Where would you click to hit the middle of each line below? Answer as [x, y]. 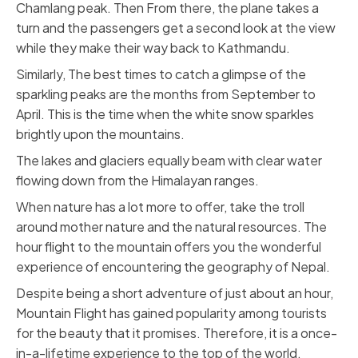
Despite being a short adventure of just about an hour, [175, 293]
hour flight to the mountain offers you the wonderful [169, 247]
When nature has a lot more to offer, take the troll [160, 207]
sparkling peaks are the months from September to [166, 94]
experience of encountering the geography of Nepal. [173, 267]
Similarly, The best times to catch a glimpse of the [161, 74]
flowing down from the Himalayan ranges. [137, 180]
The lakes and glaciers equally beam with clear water [169, 160]
